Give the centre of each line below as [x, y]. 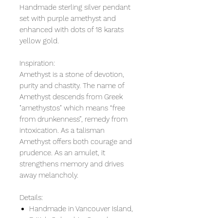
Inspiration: [37, 63]
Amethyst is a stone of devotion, [72, 74]
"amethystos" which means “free [72, 108]
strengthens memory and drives [72, 164]
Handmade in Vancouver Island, [81, 209]
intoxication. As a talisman [62, 130]
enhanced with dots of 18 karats [72, 29]
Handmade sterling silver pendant [75, 7]
